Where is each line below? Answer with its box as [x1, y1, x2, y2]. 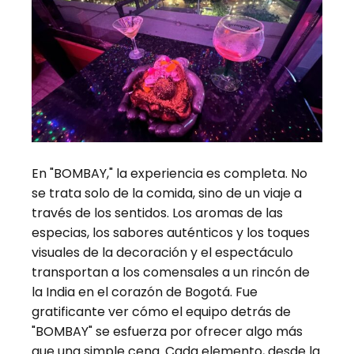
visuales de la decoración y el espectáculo [32, 243, 293, 262]
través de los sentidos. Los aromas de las [32, 203, 283, 222]
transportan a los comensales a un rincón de [32, 262, 310, 281]
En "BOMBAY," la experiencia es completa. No [32, 164, 307, 183]
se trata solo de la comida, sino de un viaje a [32, 183, 302, 202]
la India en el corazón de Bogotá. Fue [32, 282, 258, 301]
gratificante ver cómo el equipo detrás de [32, 302, 291, 321]
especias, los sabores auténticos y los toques [32, 223, 310, 242]
